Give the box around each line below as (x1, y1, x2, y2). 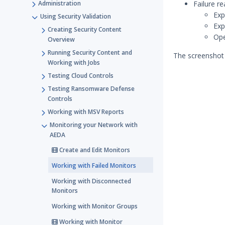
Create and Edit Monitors (58, 146, 130, 154)
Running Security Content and (48, 48, 132, 57)
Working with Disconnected (52, 177, 131, 185)
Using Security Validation (40, 12, 111, 21)
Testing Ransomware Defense (48, 84, 135, 93)
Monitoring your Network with (50, 121, 138, 129)
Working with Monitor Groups (52, 202, 138, 210)
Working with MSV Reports (48, 107, 124, 116)
